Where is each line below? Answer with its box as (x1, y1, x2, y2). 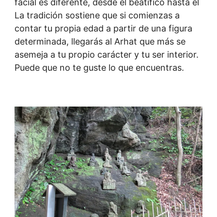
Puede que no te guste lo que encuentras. (15, 62, 184, 73)
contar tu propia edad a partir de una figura (15, 23, 192, 33)
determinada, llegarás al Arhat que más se (15, 36, 186, 46)
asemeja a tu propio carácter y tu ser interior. (15, 49, 199, 60)
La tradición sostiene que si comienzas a (15, 10, 180, 20)
